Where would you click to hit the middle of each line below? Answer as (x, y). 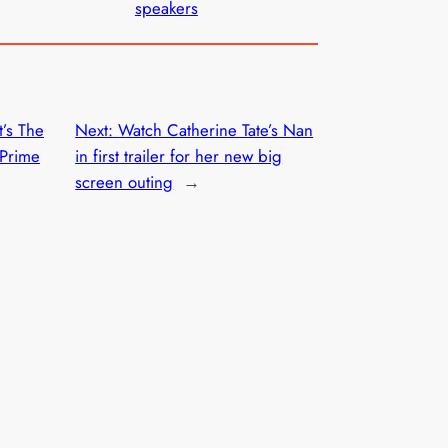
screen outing (124, 182)
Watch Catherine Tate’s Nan (216, 130)
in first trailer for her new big (179, 156)
